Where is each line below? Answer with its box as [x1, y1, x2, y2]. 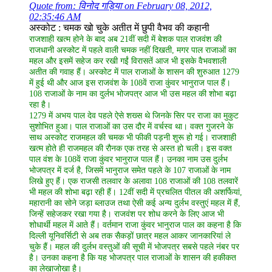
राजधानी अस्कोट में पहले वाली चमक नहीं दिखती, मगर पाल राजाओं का [29, 45, 236, 55]
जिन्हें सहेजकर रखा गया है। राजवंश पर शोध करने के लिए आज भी [29, 209, 224, 219]
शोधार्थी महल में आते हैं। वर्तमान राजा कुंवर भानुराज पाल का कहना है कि [29, 220, 241, 229]
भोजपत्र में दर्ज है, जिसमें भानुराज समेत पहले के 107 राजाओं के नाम [29, 165, 231, 175]
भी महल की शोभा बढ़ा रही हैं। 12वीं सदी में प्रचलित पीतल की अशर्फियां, [29, 187, 242, 197]
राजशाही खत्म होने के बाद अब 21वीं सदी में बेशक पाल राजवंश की [29, 34, 222, 44]
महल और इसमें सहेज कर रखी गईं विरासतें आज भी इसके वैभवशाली [29, 56, 226, 66]
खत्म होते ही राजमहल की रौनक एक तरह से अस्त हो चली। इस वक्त [29, 143, 232, 153]
